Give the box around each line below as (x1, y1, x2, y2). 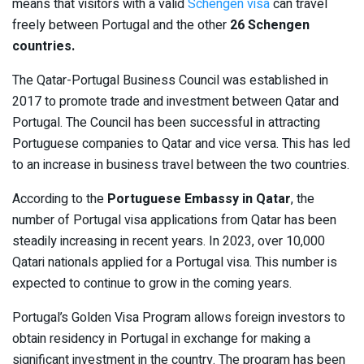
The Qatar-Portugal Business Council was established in (12, 70, 328, 90)
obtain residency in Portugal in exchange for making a (12, 328, 310, 349)
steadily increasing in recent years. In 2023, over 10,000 (12, 231, 325, 251)
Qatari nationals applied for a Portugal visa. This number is (12, 252, 337, 272)
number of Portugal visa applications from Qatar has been (12, 210, 336, 230)
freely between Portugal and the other (12, 15, 230, 35)
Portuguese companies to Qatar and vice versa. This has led (12, 133, 350, 154)
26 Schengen (230, 15, 310, 35)
